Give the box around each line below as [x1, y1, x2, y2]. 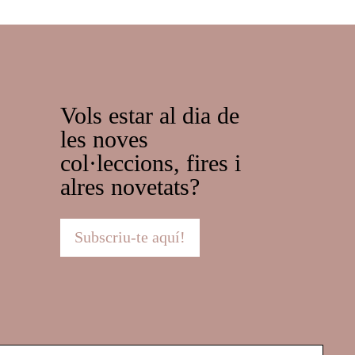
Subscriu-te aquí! [74, 228, 185, 246]
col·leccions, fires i [60, 150, 241, 176]
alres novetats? [60, 174, 200, 200]
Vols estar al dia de [60, 102, 239, 128]
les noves [60, 126, 148, 152]
